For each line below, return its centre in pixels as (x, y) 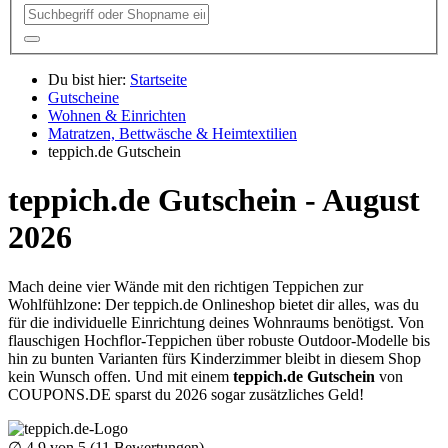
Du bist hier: (87, 79)
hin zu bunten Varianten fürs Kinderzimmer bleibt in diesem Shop (214, 358)
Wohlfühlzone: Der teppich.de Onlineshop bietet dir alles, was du (213, 304)
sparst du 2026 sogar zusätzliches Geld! (237, 394)
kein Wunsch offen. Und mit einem (120, 376)
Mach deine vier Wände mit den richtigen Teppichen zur (185, 286)
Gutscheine (83, 97)
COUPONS (46, 394)
